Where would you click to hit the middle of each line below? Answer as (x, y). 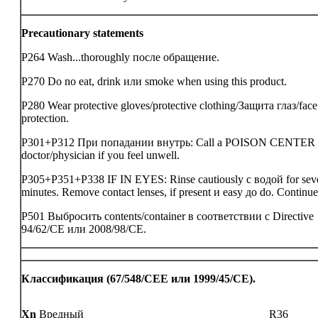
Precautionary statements (82, 33)
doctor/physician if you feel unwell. (100, 155)
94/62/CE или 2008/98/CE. (84, 229)
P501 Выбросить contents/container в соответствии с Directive (168, 216)
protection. (45, 118)
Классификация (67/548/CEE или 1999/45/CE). (138, 279)
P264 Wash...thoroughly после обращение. (120, 57)
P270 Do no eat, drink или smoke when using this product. (154, 81)
